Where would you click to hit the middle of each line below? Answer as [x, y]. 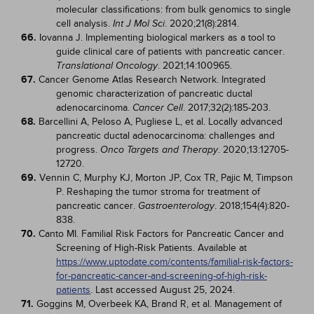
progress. [78, 150]
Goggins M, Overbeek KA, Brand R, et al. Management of [159, 304]
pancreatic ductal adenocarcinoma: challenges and [165, 136]
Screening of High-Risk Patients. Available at [151, 248]
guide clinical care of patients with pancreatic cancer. [170, 52]
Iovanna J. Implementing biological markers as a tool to [157, 37]
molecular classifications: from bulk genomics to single [173, 9]
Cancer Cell [158, 108]
